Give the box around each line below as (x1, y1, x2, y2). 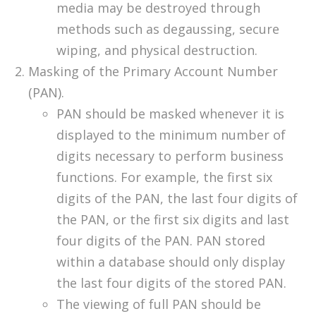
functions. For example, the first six (56, 169, 272, 186)
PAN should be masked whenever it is (56, 105, 284, 123)
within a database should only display (56, 253, 285, 271)
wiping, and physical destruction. (56, 42, 261, 59)
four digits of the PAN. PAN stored (56, 232, 265, 250)
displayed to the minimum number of (56, 126, 286, 144)
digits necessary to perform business (56, 147, 284, 165)
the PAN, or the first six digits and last (56, 211, 289, 229)
